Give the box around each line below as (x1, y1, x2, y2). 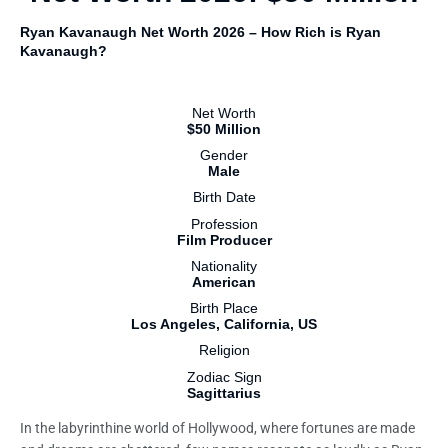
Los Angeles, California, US (131, 317, 317, 333)
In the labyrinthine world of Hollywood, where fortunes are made (20, 420, 415, 437)
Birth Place (190, 301, 258, 317)
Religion (198, 343, 250, 359)
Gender (200, 148, 248, 164)
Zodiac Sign (186, 370, 262, 386)
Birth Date (192, 190, 256, 206)
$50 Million (187, 122, 261, 138)
